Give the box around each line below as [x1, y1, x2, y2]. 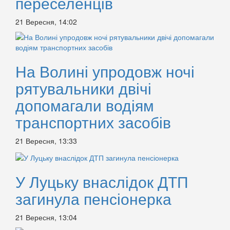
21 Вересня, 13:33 [15, 136, 77, 146]
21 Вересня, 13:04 [15, 212, 77, 222]
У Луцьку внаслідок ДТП [15, 170, 188, 193]
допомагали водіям [15, 94, 154, 117]
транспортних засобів [15, 111, 171, 133]
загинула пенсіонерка [15, 187, 171, 209]
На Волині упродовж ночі [15, 60, 195, 83]
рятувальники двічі [15, 77, 151, 100]
